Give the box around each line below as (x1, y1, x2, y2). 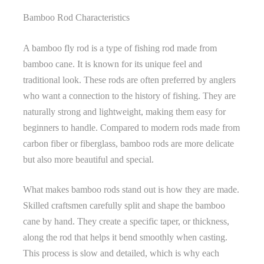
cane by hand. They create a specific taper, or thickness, (23, 216, 229, 226)
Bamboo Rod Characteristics (23, 12, 130, 22)
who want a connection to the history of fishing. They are (23, 90, 236, 101)
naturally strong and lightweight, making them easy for (23, 106, 226, 117)
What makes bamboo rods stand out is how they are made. (23, 184, 239, 194)
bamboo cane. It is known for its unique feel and (23, 58, 202, 69)
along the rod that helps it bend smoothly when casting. (23, 232, 227, 242)
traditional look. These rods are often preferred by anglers (23, 74, 236, 85)
